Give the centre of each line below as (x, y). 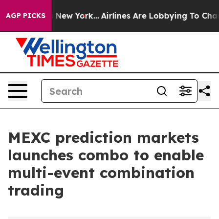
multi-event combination (101, 173)
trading (36, 190)
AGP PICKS (26, 16)
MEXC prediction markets (103, 137)
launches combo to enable (106, 155)
